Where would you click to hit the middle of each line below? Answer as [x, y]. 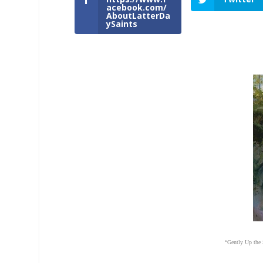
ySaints [122, 23]
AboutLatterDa [139, 15]
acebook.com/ [137, 7]
